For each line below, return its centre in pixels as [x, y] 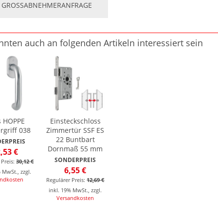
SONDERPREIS [75, 160]
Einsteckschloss [75, 121]
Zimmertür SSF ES [75, 130]
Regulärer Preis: [66, 180]
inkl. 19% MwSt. [69, 190]
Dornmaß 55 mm [75, 148]
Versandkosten [75, 198]
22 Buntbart [75, 139]
